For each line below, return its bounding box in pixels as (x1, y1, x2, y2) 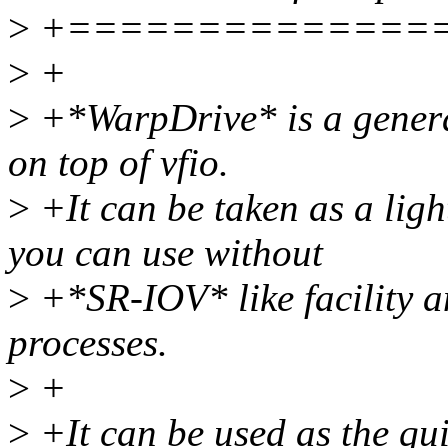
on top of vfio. (8, 141, 229, 185)
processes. (8, 321, 168, 365)
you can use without (8, 231, 323, 275)
